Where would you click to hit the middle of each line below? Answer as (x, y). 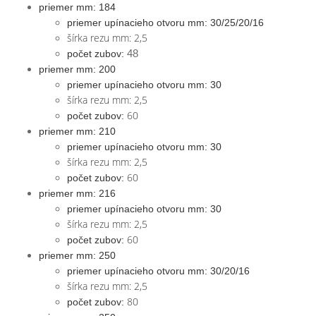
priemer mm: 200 (77, 69)
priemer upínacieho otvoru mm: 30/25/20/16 (165, 23)
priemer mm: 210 (77, 131)
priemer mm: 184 (77, 7)
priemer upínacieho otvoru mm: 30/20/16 (158, 271)
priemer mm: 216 (77, 193)
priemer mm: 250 (77, 255)
